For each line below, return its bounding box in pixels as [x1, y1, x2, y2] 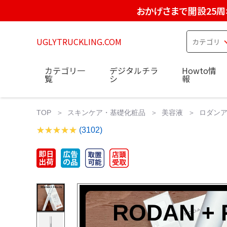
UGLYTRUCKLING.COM [36, 35, 122, 48]
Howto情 [182, 64, 216, 77]
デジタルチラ [109, 64, 158, 77]
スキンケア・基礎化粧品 [67, 108, 145, 117]
